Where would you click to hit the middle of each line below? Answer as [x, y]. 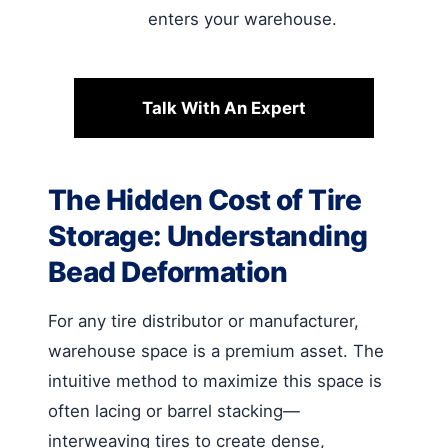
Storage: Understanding [208, 235]
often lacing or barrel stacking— [174, 410]
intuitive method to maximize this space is [215, 380]
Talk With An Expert [224, 107]
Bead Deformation [168, 271]
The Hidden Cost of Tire [205, 199]
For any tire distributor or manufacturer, [203, 320]
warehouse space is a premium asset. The [216, 350]
